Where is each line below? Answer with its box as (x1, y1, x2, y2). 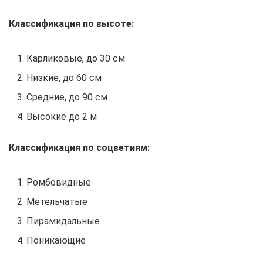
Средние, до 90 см (26, 92, 107, 103)
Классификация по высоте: (9, 18, 134, 30)
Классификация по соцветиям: (9, 142, 150, 154)
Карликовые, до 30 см (26, 53, 125, 65)
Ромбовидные (26, 177, 91, 188)
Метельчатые (26, 196, 87, 208)
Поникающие (26, 235, 86, 247)
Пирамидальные (26, 215, 100, 227)
